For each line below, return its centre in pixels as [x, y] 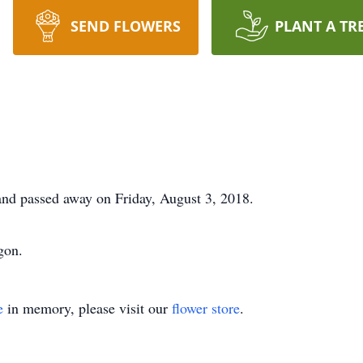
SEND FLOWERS [125, 26]
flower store [206, 308]
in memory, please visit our [88, 308]
